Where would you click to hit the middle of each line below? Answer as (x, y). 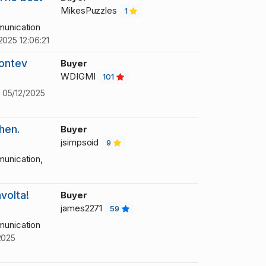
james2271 (83, 208)
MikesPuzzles (90, 11)
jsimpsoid (81, 142)
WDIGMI (79, 77)
